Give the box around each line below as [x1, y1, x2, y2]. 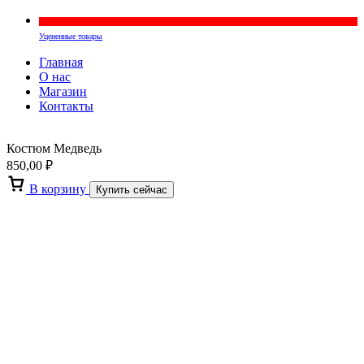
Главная [39, 54, 83, 69]
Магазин [39, 84, 87, 98]
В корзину [26, 181, 89, 196]
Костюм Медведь [6, 141, 102, 155]
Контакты [39, 98, 93, 113]
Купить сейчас [96, 183, 167, 196]
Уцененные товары [39, 31, 102, 41]
